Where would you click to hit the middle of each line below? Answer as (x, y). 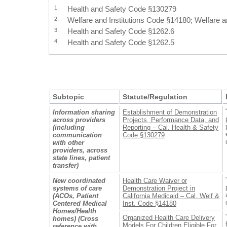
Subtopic (68, 97)
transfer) (66, 166)
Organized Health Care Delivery (169, 218)
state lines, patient (81, 158)
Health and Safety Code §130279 (122, 9)
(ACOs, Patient (75, 196)
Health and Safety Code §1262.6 (121, 31)
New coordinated (79, 181)
